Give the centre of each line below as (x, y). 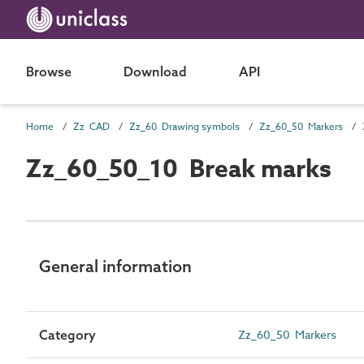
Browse (49, 71)
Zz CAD (91, 126)
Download (155, 71)
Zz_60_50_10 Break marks (179, 169)
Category (67, 335)
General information (115, 266)
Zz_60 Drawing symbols (184, 126)
